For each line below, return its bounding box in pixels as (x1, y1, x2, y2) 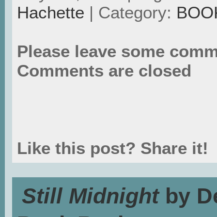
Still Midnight (22, 183, 159, 208)
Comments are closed (17, 61, 191, 80)
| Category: (84, 2, 176, 22)
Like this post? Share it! (17, 138, 208, 157)
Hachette (17, 2, 84, 22)
